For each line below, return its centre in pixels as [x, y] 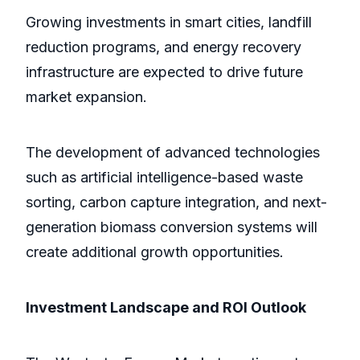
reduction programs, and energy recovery [164, 47]
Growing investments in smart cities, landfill [169, 22]
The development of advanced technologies [173, 153]
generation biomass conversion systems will [172, 227]
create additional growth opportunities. [155, 252]
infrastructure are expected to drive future [164, 72]
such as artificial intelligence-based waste [164, 178]
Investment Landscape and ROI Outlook [166, 308]
